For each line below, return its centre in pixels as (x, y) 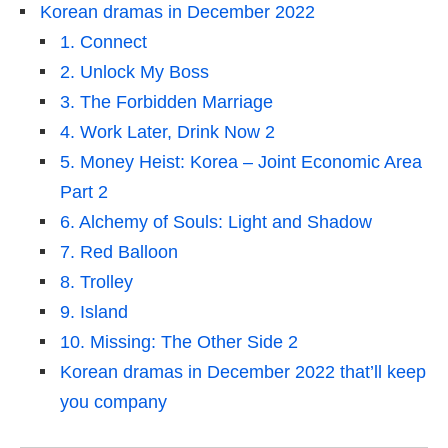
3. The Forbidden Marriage (166, 102)
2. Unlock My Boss (134, 72)
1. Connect (103, 42)
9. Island (94, 312)
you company (113, 402)
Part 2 (84, 192)
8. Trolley (96, 282)
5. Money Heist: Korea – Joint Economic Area (241, 162)
